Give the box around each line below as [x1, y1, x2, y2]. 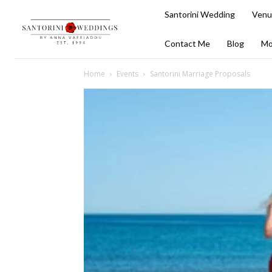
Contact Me [164, 38, 210, 49]
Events [117, 69, 138, 79]
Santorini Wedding [164, 9, 235, 19]
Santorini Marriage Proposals [150, 69, 250, 79]
